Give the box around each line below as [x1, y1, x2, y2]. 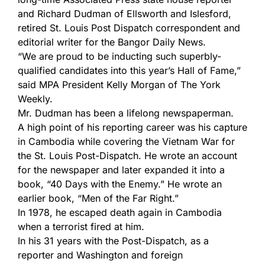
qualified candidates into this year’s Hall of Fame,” [18, 64, 241, 76]
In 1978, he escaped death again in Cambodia [18, 206, 222, 218]
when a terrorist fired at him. [18, 221, 144, 232]
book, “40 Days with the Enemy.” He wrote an [18, 178, 222, 190]
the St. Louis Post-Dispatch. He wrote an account [18, 150, 237, 161]
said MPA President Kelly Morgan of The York [18, 79, 221, 91]
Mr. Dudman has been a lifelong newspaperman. [18, 107, 234, 119]
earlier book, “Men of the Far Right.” [18, 192, 179, 204]
